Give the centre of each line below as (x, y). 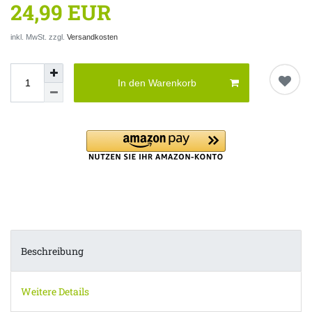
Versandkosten (92, 37)
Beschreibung (52, 251)
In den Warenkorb (157, 83)
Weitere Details (55, 291)
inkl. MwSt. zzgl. (39, 37)
